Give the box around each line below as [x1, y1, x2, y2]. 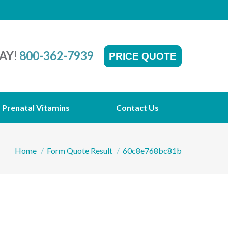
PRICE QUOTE [109, 51, 177, 62]
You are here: [15, 141, 57, 151]
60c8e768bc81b [123, 145, 182, 155]
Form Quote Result [47, 145, 112, 155]
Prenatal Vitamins [2, 103, 70, 112]
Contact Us [116, 103, 159, 112]
